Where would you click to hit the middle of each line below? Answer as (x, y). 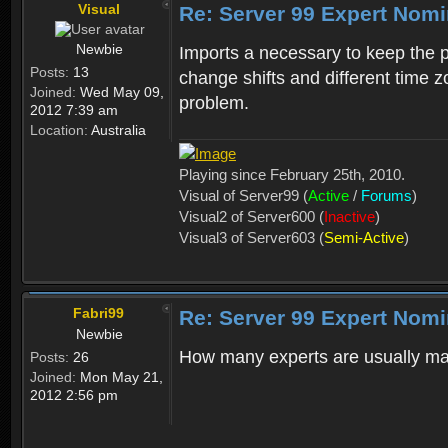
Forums (386, 196)
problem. (214, 102)
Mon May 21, (119, 377)
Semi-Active (364, 238)
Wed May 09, (120, 91)
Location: (59, 129)
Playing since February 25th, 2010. (292, 175)
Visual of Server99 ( (243, 196)
